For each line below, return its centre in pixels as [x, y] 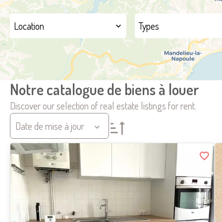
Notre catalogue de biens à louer [105, 89]
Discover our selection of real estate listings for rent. [103, 106]
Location [29, 26]
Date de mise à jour [50, 126]
